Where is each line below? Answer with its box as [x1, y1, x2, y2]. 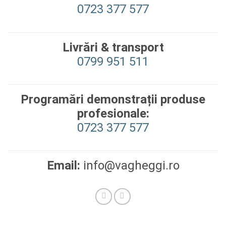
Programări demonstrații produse [21, 92, 205, 106]
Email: [46, 158, 80, 173]
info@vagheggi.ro [80, 158, 180, 173]
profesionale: [77, 106, 149, 121]
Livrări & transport [62, 40, 164, 54]
